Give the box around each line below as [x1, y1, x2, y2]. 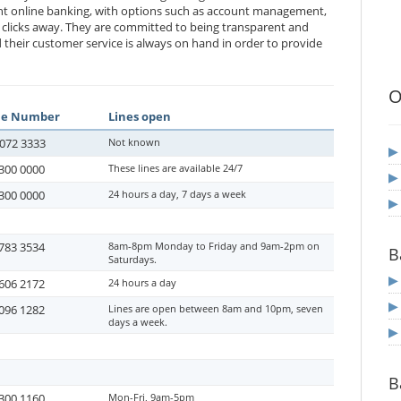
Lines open [108, 108, 171, 124]
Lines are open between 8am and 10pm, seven [108, 302, 323, 315]
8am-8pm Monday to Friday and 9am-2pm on [108, 239, 320, 252]
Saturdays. [108, 252, 157, 266]
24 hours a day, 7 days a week [108, 187, 246, 200]
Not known [108, 135, 160, 149]
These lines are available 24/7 [108, 161, 243, 175]
